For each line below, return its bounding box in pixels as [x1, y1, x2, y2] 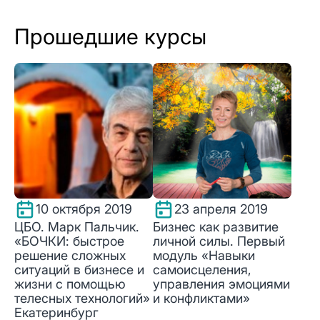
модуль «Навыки [153, 247, 255, 263]
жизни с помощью [14, 276, 126, 291]
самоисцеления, [153, 261, 251, 277]
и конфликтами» [153, 290, 250, 306]
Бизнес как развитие [153, 219, 279, 234]
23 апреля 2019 [174, 201, 268, 216]
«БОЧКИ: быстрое [14, 233, 124, 249]
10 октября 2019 [36, 201, 132, 216]
